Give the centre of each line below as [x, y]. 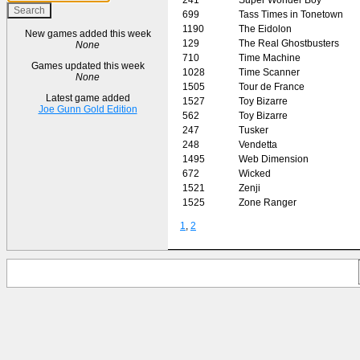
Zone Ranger [268, 202]
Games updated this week [88, 66]
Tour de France [272, 86]
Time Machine [270, 57]
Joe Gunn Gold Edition [88, 109]
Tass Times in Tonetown [291, 14]
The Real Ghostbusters [289, 43]
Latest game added [88, 98]
